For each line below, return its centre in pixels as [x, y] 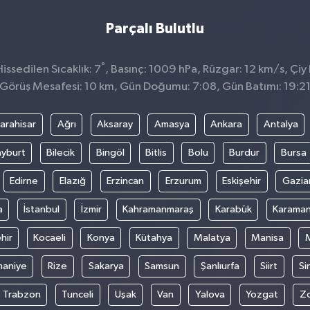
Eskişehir [242, 181]
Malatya [212, 238]
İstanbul [42, 210]
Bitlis [156, 153]
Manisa [268, 238]
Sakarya [106, 266]
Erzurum [183, 181]
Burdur [245, 153]
